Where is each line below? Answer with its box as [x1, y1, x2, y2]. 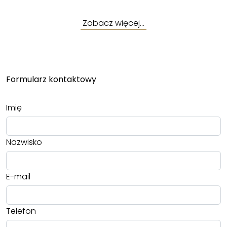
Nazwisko [6, 136, 42, 148]
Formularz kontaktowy [6, 73, 96, 86]
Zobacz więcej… [83, 17, 144, 29]
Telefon [6, 205, 36, 217]
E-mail [6, 171, 30, 183]
